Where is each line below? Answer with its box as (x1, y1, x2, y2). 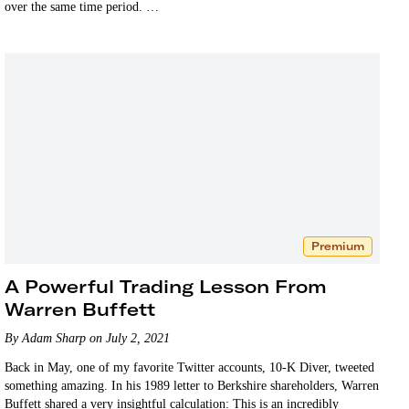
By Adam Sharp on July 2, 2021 (5, 330, 171, 345)
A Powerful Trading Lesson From (5, 274, 328, 298)
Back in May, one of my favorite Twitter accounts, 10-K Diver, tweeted (5, 360, 375, 374)
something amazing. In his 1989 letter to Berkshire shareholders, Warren (5, 378, 380, 393)
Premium (310, 238, 364, 253)
